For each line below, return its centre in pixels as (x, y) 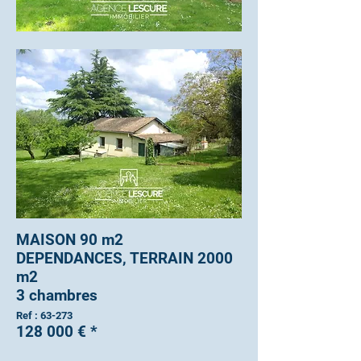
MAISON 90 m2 (70, 240)
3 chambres (57, 295)
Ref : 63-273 (44, 315)
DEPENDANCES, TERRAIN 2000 (124, 258)
